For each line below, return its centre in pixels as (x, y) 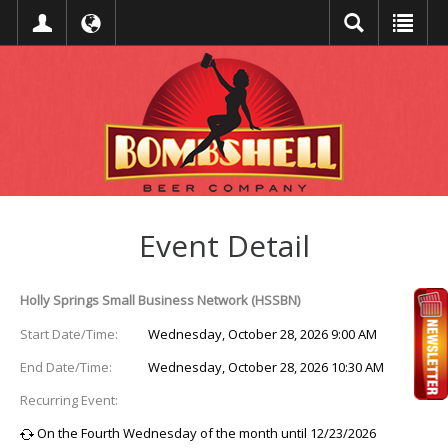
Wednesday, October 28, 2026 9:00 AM (263, 334)
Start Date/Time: (69, 334)
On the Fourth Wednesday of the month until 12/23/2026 (205, 433)
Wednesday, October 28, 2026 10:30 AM (266, 367)
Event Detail (224, 246)
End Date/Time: (66, 367)
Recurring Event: (69, 400)
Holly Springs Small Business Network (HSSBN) (160, 300)
